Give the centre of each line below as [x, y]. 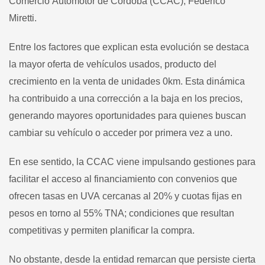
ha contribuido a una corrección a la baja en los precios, [126, 98]
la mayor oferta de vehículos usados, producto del [113, 64]
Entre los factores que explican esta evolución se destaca [129, 47]
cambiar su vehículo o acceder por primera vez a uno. [121, 132]
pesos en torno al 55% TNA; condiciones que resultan [122, 213]
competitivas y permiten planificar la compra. [102, 230]
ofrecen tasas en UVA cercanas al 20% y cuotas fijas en [125, 196]
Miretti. [24, 18]
